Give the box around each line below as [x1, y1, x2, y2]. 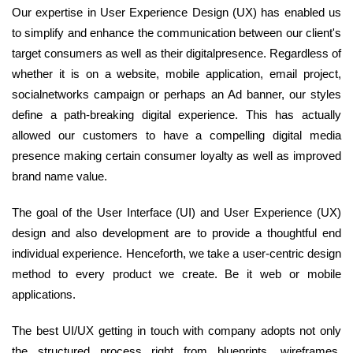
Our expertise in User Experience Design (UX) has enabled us [12, 6, 341, 20]
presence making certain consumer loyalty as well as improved [12, 149, 341, 163]
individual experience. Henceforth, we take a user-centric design [12, 247, 341, 261]
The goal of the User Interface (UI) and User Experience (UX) [12, 206, 341, 220]
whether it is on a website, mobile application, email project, [12, 67, 341, 81]
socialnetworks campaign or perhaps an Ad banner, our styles [12, 87, 341, 102]
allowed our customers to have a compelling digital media [12, 128, 341, 143]
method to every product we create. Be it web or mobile [12, 267, 341, 281]
